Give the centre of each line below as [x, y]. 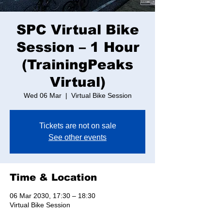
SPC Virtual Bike [77, 30]
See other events [77, 137]
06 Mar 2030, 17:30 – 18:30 [53, 196]
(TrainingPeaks [77, 65]
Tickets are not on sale [77, 126]
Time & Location [53, 177]
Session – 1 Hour [77, 47]
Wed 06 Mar [42, 95]
